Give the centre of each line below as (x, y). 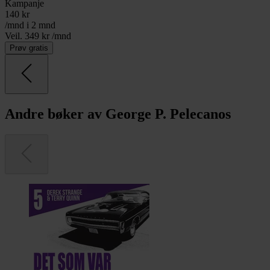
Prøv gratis (29, 48)
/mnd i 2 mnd (30, 25)
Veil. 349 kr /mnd (38, 36)
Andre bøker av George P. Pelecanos (118, 114)
